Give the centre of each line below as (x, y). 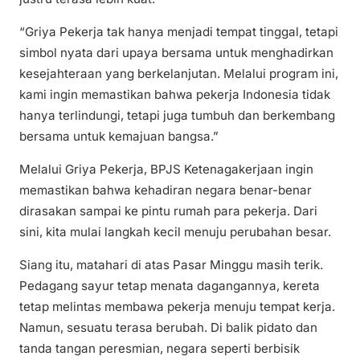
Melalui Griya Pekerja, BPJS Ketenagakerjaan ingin (166, 170)
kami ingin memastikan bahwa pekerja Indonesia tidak (175, 95)
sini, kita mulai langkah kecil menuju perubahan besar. (175, 232)
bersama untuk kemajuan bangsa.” (119, 137)
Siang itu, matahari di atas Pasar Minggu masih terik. (171, 265)
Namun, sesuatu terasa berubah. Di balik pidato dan (168, 328)
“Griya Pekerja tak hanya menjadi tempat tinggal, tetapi (179, 32)
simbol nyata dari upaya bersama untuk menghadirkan (176, 53)
